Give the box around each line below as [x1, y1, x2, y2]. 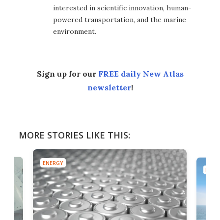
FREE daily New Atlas [98, 69, 184, 79]
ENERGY [43, 159, 63, 167]
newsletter [87, 82, 131, 93]
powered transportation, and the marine [53, 15, 186, 25]
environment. [53, 27, 96, 36]
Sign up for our [36, 69, 98, 79]
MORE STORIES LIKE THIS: [19, 129, 130, 141]
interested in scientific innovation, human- [53, 3, 192, 13]
